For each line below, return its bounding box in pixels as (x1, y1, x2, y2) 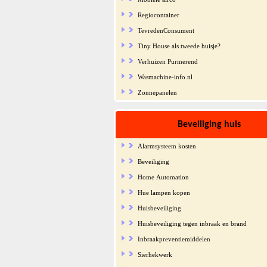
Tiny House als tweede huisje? (137, 42, 221, 49)
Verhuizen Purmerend (137, 57, 198, 65)
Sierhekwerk (137, 250, 172, 258)
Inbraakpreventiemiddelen (137, 235, 210, 243)
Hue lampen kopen (137, 188, 190, 196)
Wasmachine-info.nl (137, 73, 193, 80)
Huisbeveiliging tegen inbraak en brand (137, 219, 247, 227)
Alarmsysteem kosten (137, 142, 196, 150)
